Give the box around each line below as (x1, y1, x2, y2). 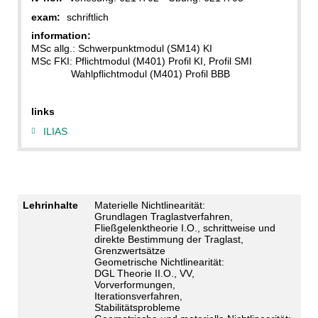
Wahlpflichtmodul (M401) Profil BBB (31, 68, 230, 80)
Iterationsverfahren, (94, 290, 182, 302)
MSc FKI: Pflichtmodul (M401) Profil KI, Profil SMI (31, 55, 252, 67)
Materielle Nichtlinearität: (94, 199, 205, 211)
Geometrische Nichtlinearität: (94, 256, 224, 268)
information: (31, 30, 91, 42)
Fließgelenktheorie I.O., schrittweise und (94, 221, 275, 234)
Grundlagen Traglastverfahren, (94, 210, 233, 222)
